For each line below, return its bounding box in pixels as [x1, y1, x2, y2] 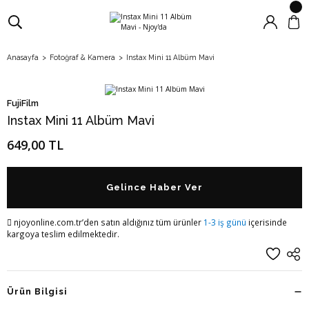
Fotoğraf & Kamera [50, 53, 115, 61]
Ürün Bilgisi [7, 286, 68, 297]
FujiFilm [7, 98, 39, 108]
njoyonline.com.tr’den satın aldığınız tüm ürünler [12, 217, 203, 228]
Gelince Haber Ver [106, 182, 203, 192]
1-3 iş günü [203, 217, 246, 228]
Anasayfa [7, 53, 39, 61]
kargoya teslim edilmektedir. [7, 228, 119, 239]
